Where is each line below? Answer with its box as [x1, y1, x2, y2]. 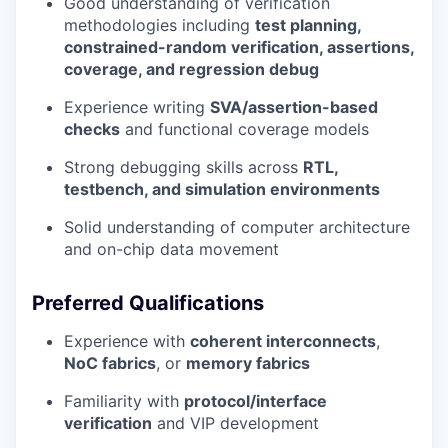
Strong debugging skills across [64, 156, 303, 177]
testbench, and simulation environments [64, 178, 380, 199]
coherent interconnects [190, 330, 376, 351]
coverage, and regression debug [64, 58, 319, 79]
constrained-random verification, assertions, [64, 36, 414, 57]
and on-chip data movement [64, 238, 279, 259]
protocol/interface [184, 390, 327, 411]
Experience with [64, 330, 190, 351]
